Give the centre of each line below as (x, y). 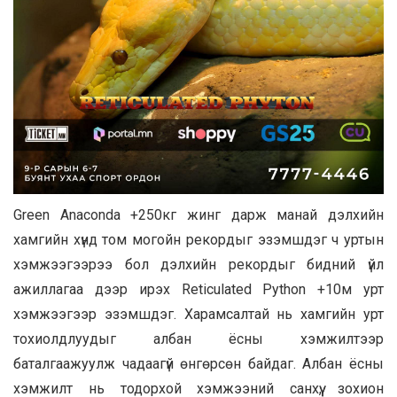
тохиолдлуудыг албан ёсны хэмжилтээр (198, 339)
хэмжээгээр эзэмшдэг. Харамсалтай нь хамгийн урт (198, 314)
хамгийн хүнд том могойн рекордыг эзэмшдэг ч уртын (198, 239)
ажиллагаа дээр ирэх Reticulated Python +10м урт (198, 289)
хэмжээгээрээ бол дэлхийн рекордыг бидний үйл (198, 264)
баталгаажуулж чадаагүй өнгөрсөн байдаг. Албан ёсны (198, 363)
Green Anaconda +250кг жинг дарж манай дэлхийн (198, 214)
